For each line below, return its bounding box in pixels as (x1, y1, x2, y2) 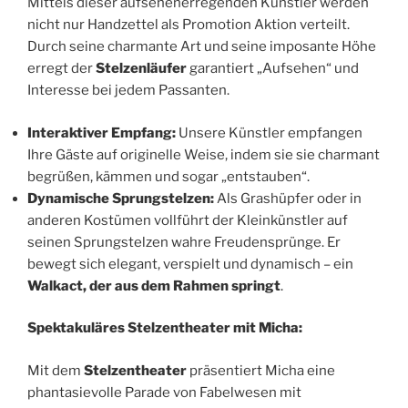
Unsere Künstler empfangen (176, 124, 362, 141)
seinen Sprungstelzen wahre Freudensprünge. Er (27, 233, 341, 250)
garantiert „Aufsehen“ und (187, 60, 359, 77)
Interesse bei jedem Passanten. (27, 82, 229, 99)
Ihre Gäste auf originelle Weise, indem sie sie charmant (27, 146, 380, 163)
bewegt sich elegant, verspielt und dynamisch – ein (27, 255, 353, 272)
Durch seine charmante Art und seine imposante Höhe (27, 38, 376, 56)
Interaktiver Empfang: (27, 124, 176, 141)
